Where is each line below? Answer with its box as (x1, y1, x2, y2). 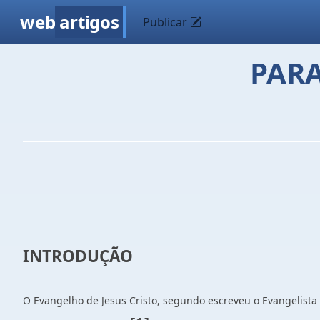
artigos (59, 10, 119, 34)
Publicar (143, 14, 191, 30)
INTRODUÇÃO (23, 245, 133, 267)
